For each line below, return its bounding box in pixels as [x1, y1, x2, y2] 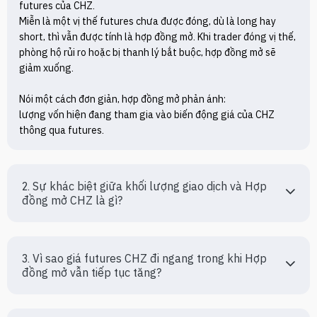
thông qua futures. [19, 124, 104, 137]
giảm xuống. [19, 62, 74, 74]
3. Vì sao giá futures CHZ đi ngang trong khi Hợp [22, 251, 267, 265]
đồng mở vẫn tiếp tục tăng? [22, 265, 161, 279]
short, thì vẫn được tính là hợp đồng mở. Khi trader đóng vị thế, [19, 30, 296, 43]
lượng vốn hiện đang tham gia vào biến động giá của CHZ [19, 108, 275, 121]
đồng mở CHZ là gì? [22, 193, 122, 207]
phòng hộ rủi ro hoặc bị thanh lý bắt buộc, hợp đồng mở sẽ [19, 46, 276, 59]
